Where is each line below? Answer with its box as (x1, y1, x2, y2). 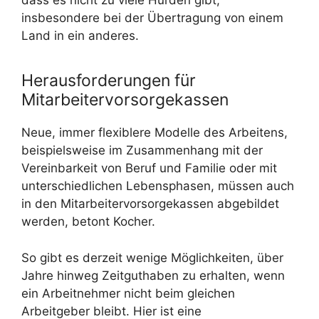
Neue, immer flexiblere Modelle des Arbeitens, (21, 125, 288, 140)
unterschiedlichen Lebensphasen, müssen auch (21, 179, 294, 194)
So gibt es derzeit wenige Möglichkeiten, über (21, 250, 283, 265)
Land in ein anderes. (21, 28, 139, 43)
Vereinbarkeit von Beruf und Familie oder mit (21, 161, 277, 176)
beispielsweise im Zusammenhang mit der (21, 143, 263, 158)
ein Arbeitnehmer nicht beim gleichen (21, 286, 235, 300)
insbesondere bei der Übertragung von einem (21, 11, 283, 26)
